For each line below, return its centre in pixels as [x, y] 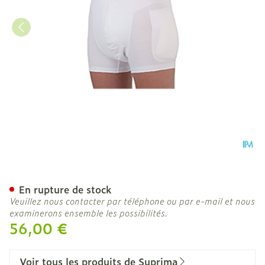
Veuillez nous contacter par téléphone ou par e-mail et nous [132, 201]
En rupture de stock [65, 189]
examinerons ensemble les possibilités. [89, 213]
